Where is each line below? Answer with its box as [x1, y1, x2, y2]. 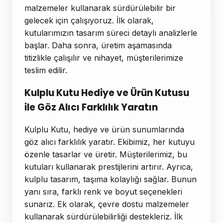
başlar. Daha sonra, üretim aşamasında [24, 40, 172, 50]
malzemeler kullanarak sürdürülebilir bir [24, 2, 176, 13]
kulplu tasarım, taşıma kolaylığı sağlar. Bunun [24, 174, 197, 185]
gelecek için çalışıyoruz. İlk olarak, [24, 15, 154, 25]
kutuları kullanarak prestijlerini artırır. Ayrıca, [24, 162, 193, 172]
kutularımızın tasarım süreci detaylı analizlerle [24, 27, 197, 38]
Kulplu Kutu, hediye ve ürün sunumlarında [24, 124, 184, 135]
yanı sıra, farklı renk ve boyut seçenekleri [24, 187, 182, 197]
